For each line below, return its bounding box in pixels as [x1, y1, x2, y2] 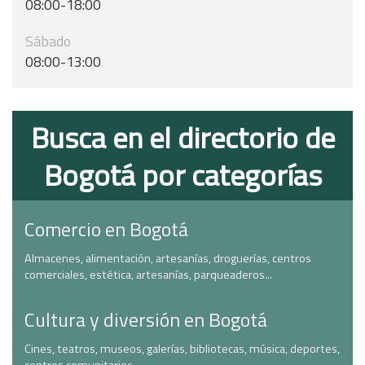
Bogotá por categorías [43, 152, 322, 197]
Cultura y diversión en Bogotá [24, 305, 267, 334]
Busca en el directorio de [30, 115, 335, 160]
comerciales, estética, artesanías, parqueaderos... [24, 266, 272, 284]
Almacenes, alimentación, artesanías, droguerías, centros [24, 249, 311, 267]
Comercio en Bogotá [24, 214, 188, 244]
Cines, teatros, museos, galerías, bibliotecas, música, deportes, [24, 340, 340, 358]
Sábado [25, 30, 71, 52]
